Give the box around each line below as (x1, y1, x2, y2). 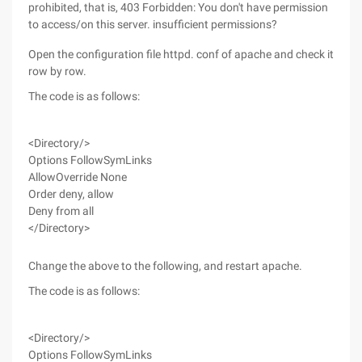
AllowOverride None (28, 170, 127, 183)
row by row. (28, 65, 86, 78)
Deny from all (28, 204, 94, 217)
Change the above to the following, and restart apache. (28, 259, 302, 272)
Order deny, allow (28, 187, 114, 200)
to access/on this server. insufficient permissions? (28, 18, 277, 31)
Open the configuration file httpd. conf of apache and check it (28, 48, 334, 61)
